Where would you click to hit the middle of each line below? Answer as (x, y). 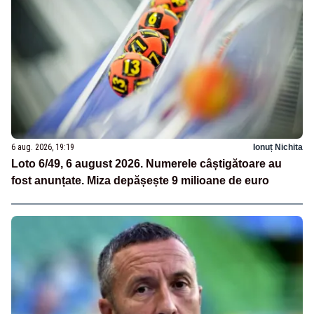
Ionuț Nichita (278, 148)
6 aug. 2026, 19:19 (43, 148)
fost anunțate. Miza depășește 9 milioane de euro (140, 181)
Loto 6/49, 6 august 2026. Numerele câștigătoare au (146, 164)
